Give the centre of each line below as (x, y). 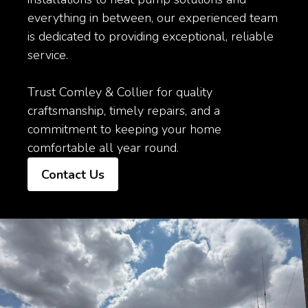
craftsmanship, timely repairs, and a (124, 111)
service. (48, 55)
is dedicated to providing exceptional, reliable (151, 37)
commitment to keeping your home (124, 130)
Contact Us (73, 175)
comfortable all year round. (103, 148)
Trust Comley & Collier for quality (120, 92)
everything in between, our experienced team (153, 18)
